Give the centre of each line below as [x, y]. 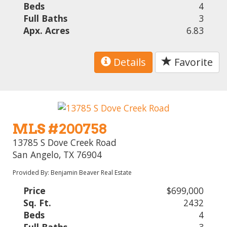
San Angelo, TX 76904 [58, 155]
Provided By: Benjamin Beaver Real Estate [72, 173]
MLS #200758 [60, 129]
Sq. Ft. [37, 203]
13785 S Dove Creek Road [65, 143]
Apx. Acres [47, 30]
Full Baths [46, 18]
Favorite [192, 62]
